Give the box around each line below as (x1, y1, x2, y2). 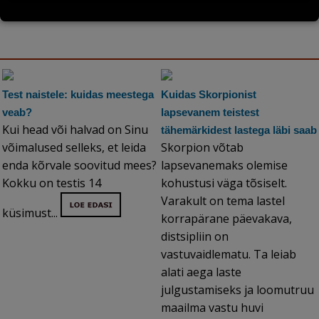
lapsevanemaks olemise (161, 157, 288, 174)
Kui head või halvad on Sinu (2, 122, 148, 138)
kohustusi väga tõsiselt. (161, 175, 287, 192)
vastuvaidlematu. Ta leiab (161, 246, 296, 263)
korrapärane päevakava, (161, 211, 292, 227)
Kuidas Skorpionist (161, 88, 256, 101)
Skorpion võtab (161, 140, 244, 156)
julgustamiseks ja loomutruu (161, 282, 314, 298)
